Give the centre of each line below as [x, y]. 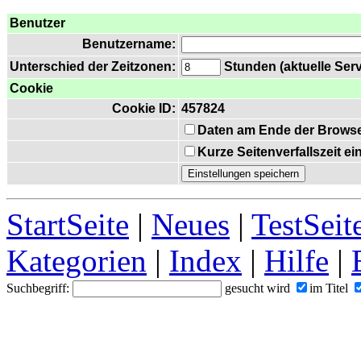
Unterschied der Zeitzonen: [93, 66]
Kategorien [77, 261]
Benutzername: [129, 44]
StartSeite [68, 224]
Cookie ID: [144, 108]
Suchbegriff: [39, 288]
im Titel [329, 288]
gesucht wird [257, 288]
